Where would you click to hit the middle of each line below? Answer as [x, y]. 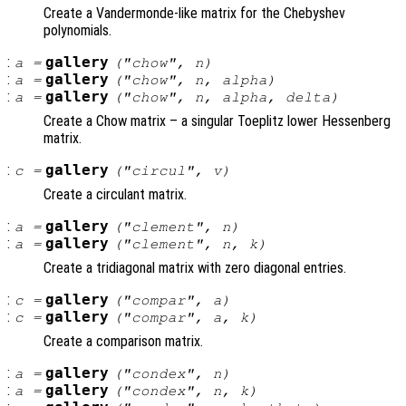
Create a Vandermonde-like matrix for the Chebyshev [194, 14]
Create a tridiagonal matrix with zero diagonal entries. [195, 268]
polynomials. [77, 31]
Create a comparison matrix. [123, 342]
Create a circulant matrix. [115, 195]
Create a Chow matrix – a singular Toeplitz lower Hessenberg [217, 121]
